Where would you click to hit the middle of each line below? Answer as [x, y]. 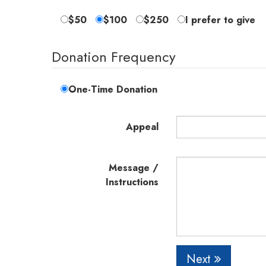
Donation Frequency [114, 57]
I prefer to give [220, 20]
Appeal [142, 127]
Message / [134, 168]
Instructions [132, 182]
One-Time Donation [113, 89]
